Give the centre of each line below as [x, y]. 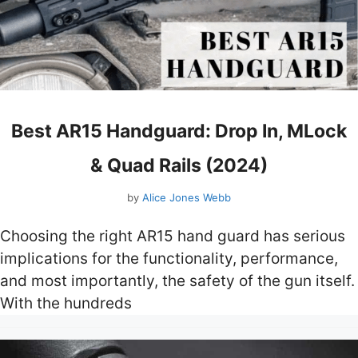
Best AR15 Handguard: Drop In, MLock [179, 131]
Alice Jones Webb [187, 197]
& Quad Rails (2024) [179, 166]
